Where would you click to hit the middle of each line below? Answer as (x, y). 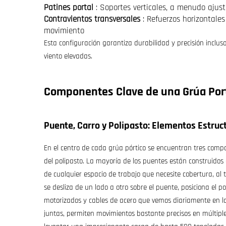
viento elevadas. (68, 56)
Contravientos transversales (93, 19)
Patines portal (70, 7)
